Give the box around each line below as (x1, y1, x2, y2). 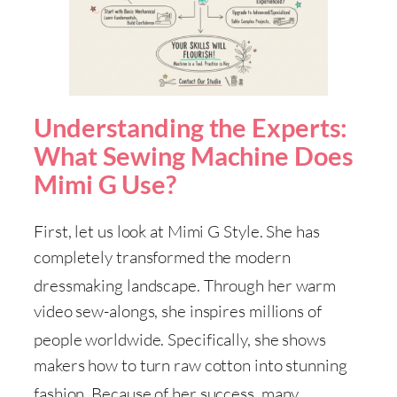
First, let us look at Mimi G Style (34, 221, 260, 243)
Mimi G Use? (34, 168, 176, 199)
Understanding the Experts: (34, 112, 348, 143)
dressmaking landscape (34, 275, 197, 297)
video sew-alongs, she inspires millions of (34, 300, 322, 323)
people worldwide (34, 329, 161, 351)
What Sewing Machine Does (34, 140, 354, 171)
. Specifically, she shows (160, 329, 326, 351)
